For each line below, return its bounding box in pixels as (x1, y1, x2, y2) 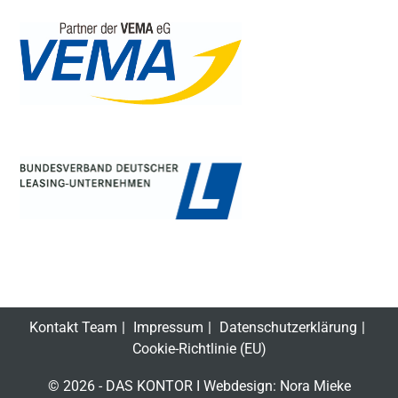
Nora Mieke (279, 378, 351, 394)
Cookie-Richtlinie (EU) (131, 340, 267, 357)
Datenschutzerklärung (219, 319, 357, 336)
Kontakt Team (28, 319, 117, 336)
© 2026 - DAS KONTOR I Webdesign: (47, 378, 280, 394)
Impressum (132, 319, 203, 336)
